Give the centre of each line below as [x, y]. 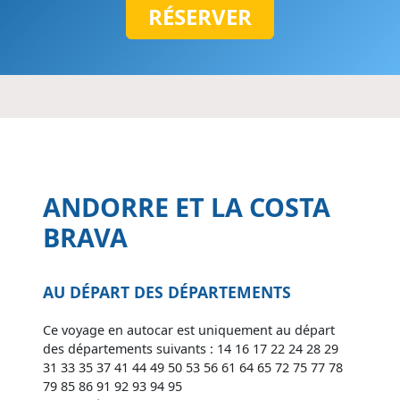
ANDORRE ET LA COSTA [187, 206]
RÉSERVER [200, 17]
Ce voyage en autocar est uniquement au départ [189, 330]
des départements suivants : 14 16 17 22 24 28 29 [191, 349]
